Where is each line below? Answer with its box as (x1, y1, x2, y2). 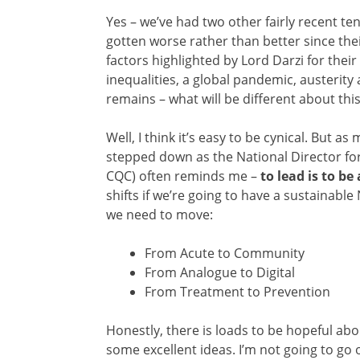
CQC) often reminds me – (106, 167, 257, 186)
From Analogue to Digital (145, 264, 295, 282)
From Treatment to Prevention (145, 283, 330, 301)
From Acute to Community (145, 244, 305, 263)
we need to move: (106, 206, 213, 224)
